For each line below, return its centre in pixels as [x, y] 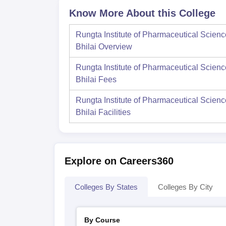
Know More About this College [142, 13]
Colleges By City [185, 187]
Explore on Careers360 [119, 161]
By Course [102, 220]
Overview [115, 47]
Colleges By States [106, 187]
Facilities [115, 112]
